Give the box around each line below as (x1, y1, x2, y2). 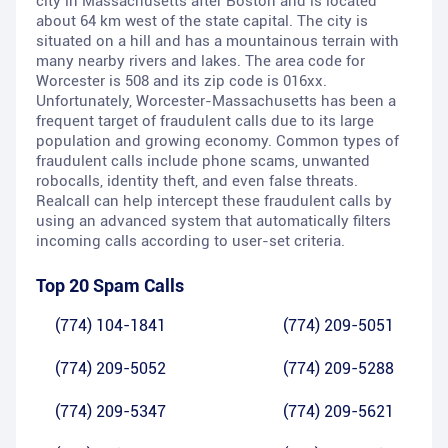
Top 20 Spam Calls (36, 275, 184, 297)
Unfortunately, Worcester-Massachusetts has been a (36, 92, 396, 111)
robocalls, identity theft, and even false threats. (36, 172, 358, 191)
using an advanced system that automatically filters (36, 212, 391, 231)
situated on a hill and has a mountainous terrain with (36, 32, 399, 51)
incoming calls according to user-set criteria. (36, 232, 345, 251)
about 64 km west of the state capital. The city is (36, 12, 368, 31)
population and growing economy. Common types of (36, 132, 399, 151)
